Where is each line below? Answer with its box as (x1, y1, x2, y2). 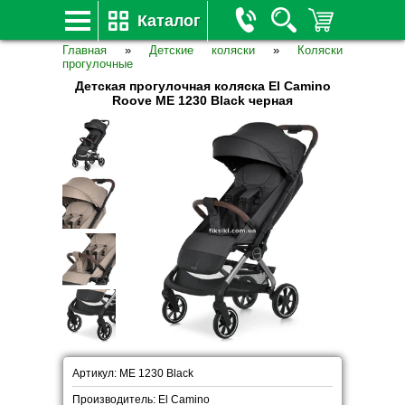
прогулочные (62, 57, 133, 71)
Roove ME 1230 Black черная (112, 93, 293, 108)
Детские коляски (149, 43, 255, 57)
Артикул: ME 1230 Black (72, 367, 193, 380)
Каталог (137, 12, 201, 30)
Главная (62, 43, 107, 57)
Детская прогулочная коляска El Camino (74, 79, 331, 93)
